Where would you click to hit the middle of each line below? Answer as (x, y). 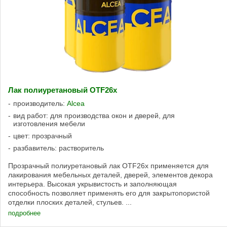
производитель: (40, 104)
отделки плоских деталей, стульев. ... (70, 202)
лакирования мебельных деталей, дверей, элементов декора (110, 175)
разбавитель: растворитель (59, 148)
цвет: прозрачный (43, 136)
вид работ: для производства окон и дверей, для (94, 116)
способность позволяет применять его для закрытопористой (109, 193)
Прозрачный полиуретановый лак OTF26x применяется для (108, 166)
